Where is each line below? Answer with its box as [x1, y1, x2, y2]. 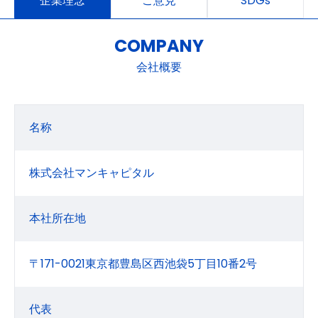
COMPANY [114, 34, 204, 57]
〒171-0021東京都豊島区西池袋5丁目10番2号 [29, 256, 257, 272]
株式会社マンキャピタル [29, 165, 154, 181]
